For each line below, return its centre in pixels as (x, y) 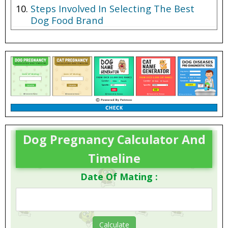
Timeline (114, 159)
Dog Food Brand (67, 20)
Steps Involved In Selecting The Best (112, 8)
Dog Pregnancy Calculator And (114, 140)
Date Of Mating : (119, 177)
